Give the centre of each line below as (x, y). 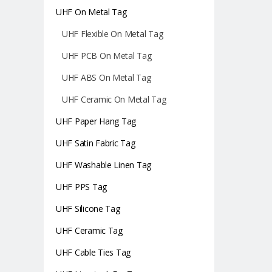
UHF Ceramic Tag (89, 230)
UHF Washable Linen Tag (104, 165)
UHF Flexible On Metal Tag (113, 34)
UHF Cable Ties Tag (93, 252)
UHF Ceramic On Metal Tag (114, 99)
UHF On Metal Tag (91, 12)
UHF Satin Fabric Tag (96, 143)
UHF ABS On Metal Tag (107, 77)
